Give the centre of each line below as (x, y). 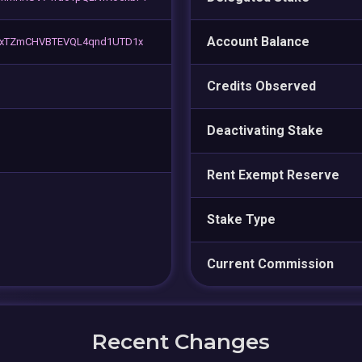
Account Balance (258, 41)
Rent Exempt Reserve (273, 175)
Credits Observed (261, 86)
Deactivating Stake (265, 130)
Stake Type (241, 219)
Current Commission (270, 263)
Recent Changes (181, 341)
